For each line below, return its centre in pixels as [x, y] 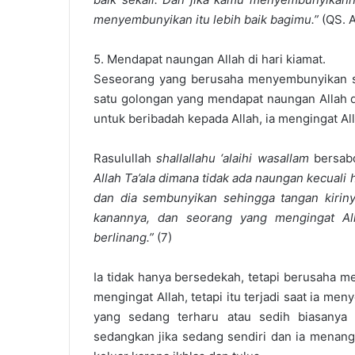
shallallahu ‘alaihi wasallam [233, 158]
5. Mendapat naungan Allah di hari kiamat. [210, 59]
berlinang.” [125, 237]
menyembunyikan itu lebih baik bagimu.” [206, 19]
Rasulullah [125, 158]
